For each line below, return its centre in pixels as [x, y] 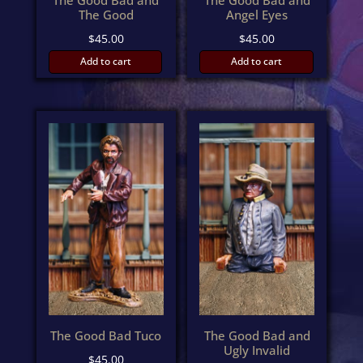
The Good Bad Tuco [106, 336]
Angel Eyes [257, 15]
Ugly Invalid [257, 350]
